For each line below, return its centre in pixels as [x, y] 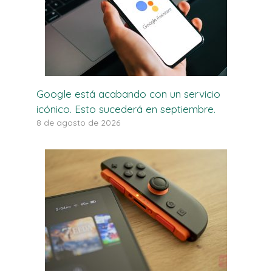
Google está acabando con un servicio [128, 93]
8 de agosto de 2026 [78, 122]
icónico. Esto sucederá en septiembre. [126, 109]
